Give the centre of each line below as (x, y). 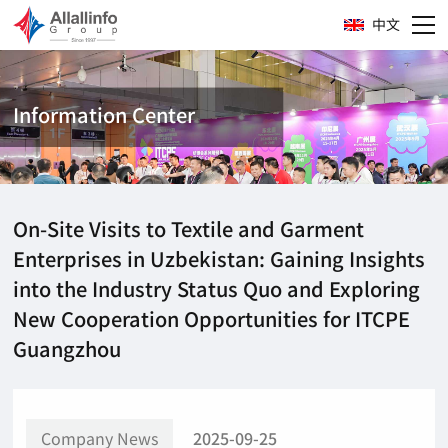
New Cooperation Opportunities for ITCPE (212, 319)
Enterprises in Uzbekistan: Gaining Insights (219, 259)
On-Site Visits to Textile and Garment (189, 229)
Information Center (104, 114)
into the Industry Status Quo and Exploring (217, 289)
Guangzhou (67, 349)
